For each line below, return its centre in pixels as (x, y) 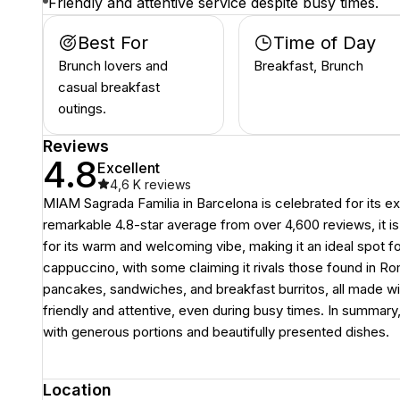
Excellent (129, 167)
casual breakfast (109, 87)
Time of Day (324, 43)
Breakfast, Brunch (308, 66)
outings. (82, 108)
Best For (113, 43)
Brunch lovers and (113, 66)
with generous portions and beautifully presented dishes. (216, 332)
